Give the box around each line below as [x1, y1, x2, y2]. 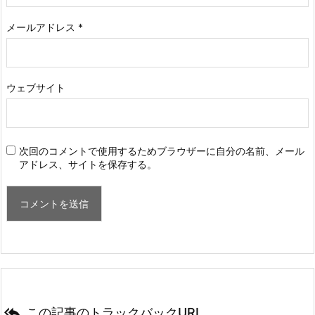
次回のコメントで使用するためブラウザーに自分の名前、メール [19, 144, 304, 157]
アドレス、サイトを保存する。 [19, 157, 157, 170]
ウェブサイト [6, 81, 65, 94]
